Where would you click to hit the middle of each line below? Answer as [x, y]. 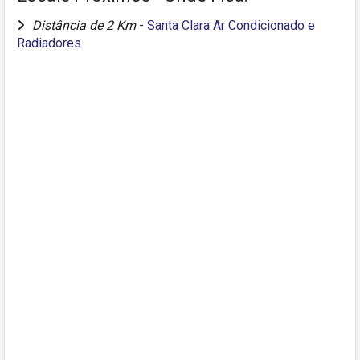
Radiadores [49, 43]
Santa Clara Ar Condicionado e [231, 25]
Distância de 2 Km [86, 25]
